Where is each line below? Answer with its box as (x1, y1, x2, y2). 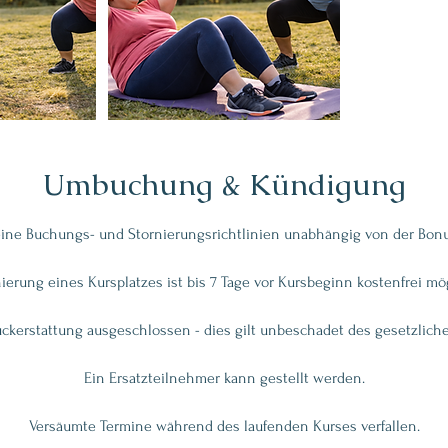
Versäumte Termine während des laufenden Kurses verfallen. (28, 417, 420, 435)
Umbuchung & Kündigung (42, 165, 406, 204)
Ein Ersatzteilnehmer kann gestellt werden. (83, 369, 365, 387)
